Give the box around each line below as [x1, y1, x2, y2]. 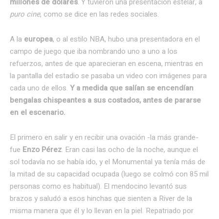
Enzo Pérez [22, 144, 62, 155]
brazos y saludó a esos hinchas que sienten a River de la [10, 193, 192, 204]
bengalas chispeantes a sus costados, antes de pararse [10, 95, 201, 106]
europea [24, 34, 53, 45]
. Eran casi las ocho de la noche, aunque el [62, 144, 198, 155]
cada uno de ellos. [10, 83, 70, 94]
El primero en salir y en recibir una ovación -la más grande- [10, 132, 198, 143]
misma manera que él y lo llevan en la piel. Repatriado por [10, 205, 194, 217]
